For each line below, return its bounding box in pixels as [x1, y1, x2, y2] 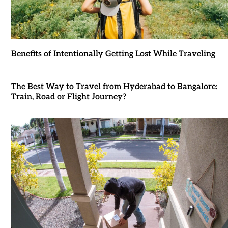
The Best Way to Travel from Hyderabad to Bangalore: [11, 82, 218, 92]
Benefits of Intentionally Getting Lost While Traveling [11, 49, 215, 60]
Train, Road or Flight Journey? [11, 92, 126, 102]
